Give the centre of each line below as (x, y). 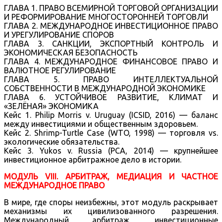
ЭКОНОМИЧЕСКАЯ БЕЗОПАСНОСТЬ (71, 52)
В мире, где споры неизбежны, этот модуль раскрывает (111, 202)
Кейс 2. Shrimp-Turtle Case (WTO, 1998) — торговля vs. (111, 133)
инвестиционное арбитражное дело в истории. (93, 159)
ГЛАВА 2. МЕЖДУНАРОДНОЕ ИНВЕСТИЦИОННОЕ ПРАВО (111, 26)
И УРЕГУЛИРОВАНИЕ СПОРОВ (59, 34)
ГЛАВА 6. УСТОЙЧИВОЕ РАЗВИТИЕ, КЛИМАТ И (111, 97)
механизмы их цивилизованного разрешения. (111, 211)
